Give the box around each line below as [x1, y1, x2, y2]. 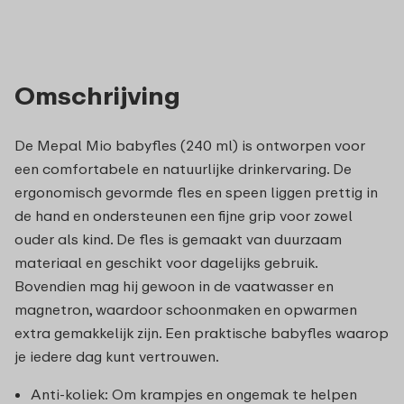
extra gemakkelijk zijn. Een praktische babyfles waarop [14, 323, 389, 342]
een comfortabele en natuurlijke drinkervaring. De [14, 159, 352, 178]
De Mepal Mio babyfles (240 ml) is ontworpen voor [14, 135, 365, 154]
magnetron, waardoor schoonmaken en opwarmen [14, 299, 357, 318]
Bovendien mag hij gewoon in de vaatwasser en [14, 276, 334, 295]
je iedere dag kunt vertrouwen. [14, 346, 219, 365]
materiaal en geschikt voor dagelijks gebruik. [14, 252, 317, 271]
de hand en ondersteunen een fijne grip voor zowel [14, 206, 353, 225]
